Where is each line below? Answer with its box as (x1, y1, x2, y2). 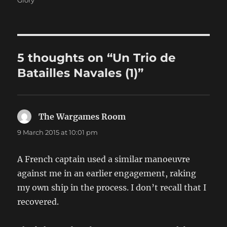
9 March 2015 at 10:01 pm (17, 128, 98, 136)
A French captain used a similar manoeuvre (17, 154, 191, 164)
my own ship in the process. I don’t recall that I (17, 182, 207, 193)
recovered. (17, 196, 59, 207)
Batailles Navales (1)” (17, 65, 144, 80)
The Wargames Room (39, 111, 126, 122)
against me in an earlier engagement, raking (17, 168, 197, 178)
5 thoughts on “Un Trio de (17, 50, 176, 65)
